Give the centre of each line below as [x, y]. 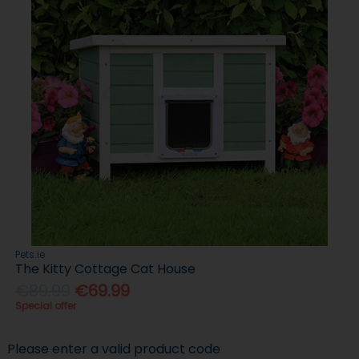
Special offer [45, 306]
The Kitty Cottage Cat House [105, 268]
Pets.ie [30, 254]
